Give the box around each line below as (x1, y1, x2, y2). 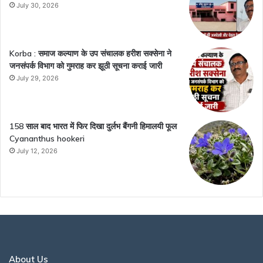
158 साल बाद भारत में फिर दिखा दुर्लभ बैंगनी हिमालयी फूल (9, 121, 177, 132)
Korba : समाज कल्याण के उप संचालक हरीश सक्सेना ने (9, 48, 171, 59)
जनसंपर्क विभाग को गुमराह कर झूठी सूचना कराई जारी (9, 60, 162, 72)
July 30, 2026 (16, 1, 59, 10)
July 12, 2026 (16, 147, 58, 156)
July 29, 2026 (16, 74, 59, 83)
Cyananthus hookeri (9, 133, 85, 144)
